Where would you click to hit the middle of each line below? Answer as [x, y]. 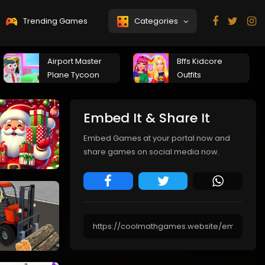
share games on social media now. [151, 152]
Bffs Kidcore [200, 61]
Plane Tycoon [73, 75]
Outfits [189, 75]
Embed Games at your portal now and [157, 138]
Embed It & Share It [147, 118]
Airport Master [75, 61]
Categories [158, 21]
